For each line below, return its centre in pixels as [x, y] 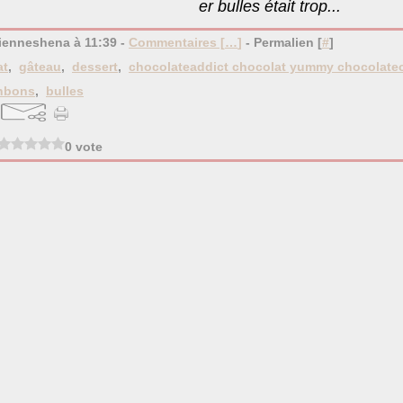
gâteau [40, 67]
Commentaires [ [177, 42]
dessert [95, 67]
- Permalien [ [282, 42]
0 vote [84, 147]
